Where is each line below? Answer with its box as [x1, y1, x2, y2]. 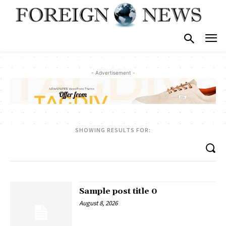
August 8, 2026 [79, 198, 118, 207]
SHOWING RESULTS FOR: [75, 126, 151, 134]
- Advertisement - [91, 70, 135, 76]
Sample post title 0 [79, 186, 158, 196]
